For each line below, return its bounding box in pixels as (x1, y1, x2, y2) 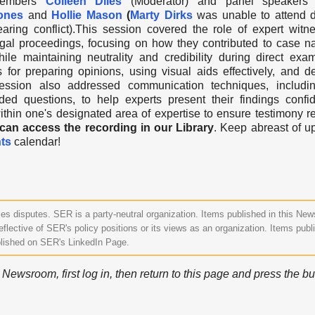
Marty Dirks (130, 9, 193, 21)
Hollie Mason (51, 9, 122, 21)
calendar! (11, 136, 60, 148)
